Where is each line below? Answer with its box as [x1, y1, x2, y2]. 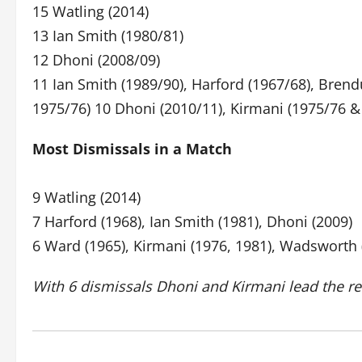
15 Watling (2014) [32, 2, 149, 21]
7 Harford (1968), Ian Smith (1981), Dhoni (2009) [32, 212, 352, 231]
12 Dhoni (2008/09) [32, 50, 160, 69]
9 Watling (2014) [32, 187, 141, 207]
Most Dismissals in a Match [32, 139, 232, 158]
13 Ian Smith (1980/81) [32, 26, 183, 45]
